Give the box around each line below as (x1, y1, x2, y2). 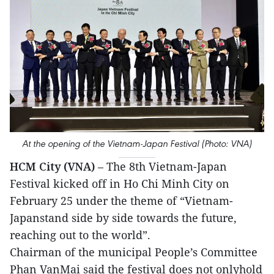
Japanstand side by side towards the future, (10, 210, 237, 226)
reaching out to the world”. (10, 228, 150, 243)
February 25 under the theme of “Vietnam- (10, 193, 233, 209)
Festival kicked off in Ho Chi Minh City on (10, 176, 229, 191)
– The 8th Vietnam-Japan (98, 159, 227, 174)
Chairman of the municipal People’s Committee (10, 245, 257, 260)
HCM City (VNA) (10, 159, 98, 174)
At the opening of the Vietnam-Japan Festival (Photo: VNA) (22, 138, 252, 150)
